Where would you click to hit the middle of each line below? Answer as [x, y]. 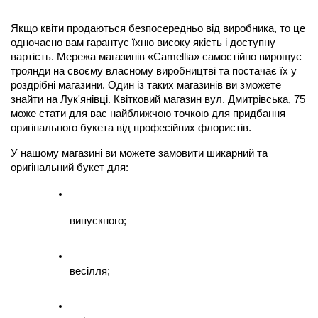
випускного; [98, 221]
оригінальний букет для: [70, 168]
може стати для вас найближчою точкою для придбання [148, 114]
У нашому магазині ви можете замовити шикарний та [139, 154]
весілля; [90, 272]
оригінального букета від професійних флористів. [131, 128]
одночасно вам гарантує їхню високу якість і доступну [143, 43]
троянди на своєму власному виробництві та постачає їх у [154, 71]
